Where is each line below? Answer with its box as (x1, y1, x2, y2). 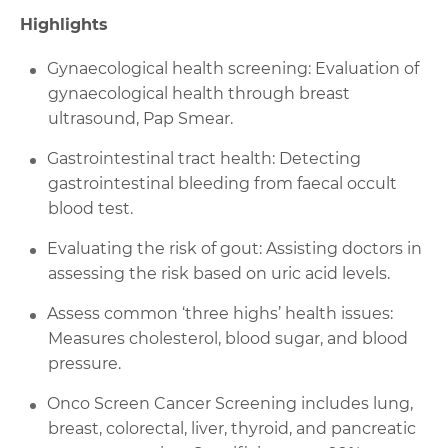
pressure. (47, 353, 121, 373)
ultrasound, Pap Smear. (47, 108, 233, 128)
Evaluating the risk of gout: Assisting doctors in (46, 238, 422, 258)
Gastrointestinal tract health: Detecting (46, 148, 361, 168)
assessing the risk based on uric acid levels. (47, 263, 390, 283)
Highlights (20, 14, 108, 34)
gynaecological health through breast (47, 83, 350, 103)
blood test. (47, 198, 133, 218)
